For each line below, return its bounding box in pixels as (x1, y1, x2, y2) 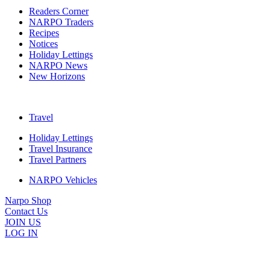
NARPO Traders (29, 16, 93, 27)
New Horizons (29, 71, 85, 81)
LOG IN (5, 227, 38, 238)
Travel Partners (29, 154, 86, 165)
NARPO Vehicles (29, 174, 97, 185)
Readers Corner (29, 5, 89, 16)
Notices (29, 38, 58, 49)
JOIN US (5, 216, 41, 227)
